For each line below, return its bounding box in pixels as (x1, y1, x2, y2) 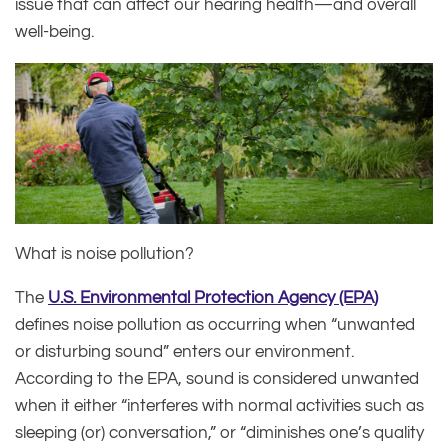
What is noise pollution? (15, 244, 194, 263)
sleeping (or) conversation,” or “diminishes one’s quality (15, 423, 424, 442)
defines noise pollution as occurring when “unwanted (15, 315, 415, 334)
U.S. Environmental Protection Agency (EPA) (48, 288, 378, 307)
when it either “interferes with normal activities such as (15, 396, 424, 415)
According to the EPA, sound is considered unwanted (15, 369, 419, 388)
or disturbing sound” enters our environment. (15, 342, 354, 361)
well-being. (15, 23, 94, 41)
